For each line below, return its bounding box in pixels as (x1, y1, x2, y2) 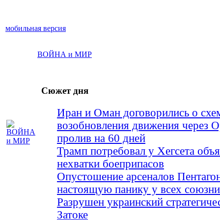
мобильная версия (5, 24, 66, 32)
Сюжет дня (39, 85, 88, 96)
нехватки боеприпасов (57, 158, 164, 170)
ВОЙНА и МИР (37, 50, 92, 58)
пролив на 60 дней (57, 132, 145, 145)
